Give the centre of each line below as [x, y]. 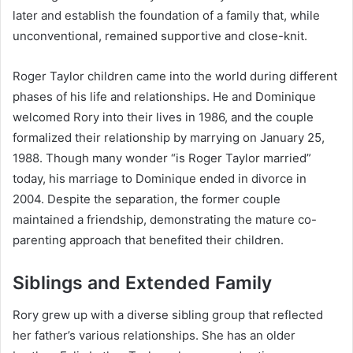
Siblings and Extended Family [142, 283]
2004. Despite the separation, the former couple [147, 199]
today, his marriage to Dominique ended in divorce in [160, 179]
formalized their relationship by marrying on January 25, [169, 138]
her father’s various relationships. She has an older [154, 335]
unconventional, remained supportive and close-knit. [160, 36]
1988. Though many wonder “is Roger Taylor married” [162, 158]
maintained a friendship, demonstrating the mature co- [165, 220]
